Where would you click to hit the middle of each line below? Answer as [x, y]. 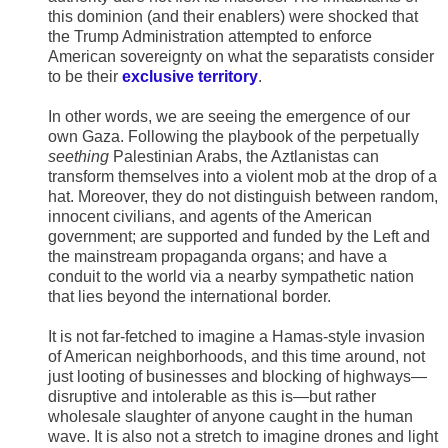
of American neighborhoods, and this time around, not [236, 357]
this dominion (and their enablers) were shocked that [233, 17]
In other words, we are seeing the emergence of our [229, 117]
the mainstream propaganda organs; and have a [217, 257]
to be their [85, 77]
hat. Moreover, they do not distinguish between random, [243, 197]
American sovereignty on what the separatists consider [241, 57]
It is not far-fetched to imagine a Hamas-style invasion [236, 337]
